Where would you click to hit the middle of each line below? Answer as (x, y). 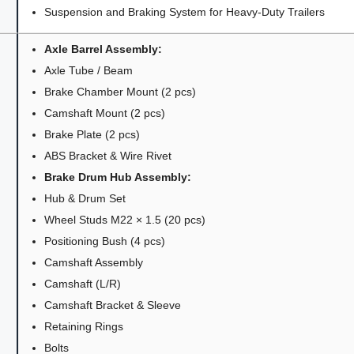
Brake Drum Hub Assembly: (118, 177)
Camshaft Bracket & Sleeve (113, 305)
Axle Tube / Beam (89, 70)
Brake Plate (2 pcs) (92, 134)
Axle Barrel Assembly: (104, 49)
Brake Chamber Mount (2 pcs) (121, 91)
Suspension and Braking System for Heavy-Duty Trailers (185, 11)
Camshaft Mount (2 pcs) (105, 113)
